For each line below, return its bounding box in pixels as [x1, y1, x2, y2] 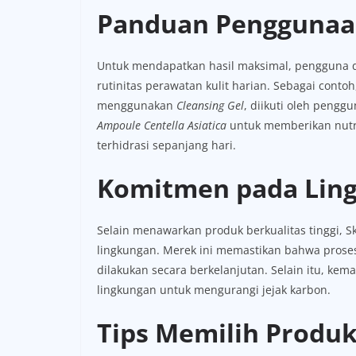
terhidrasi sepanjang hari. [97, 137, 236, 153]
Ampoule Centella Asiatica [97, 117, 226, 133]
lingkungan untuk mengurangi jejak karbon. [97, 281, 331, 297]
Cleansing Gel [176, 97, 244, 113]
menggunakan [97, 97, 176, 113]
